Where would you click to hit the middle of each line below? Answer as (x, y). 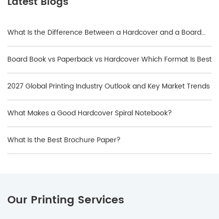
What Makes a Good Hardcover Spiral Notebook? (90, 113)
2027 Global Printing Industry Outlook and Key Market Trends (109, 86)
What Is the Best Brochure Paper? (64, 140)
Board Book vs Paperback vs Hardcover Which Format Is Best (109, 59)
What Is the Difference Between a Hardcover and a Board (104, 33)
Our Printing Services (66, 200)
